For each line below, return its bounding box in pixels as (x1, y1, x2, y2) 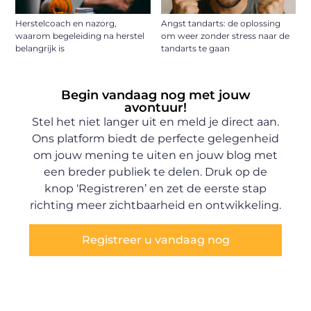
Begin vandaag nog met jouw (60, 87, 251, 103)
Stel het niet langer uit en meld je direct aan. (32, 115, 279, 129)
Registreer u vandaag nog (81, 233, 230, 246)
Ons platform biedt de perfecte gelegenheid (32, 132, 279, 146)
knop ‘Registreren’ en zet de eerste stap (44, 182, 267, 196)
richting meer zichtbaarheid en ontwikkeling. (30, 199, 281, 212)
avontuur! (124, 100, 187, 116)
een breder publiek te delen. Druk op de (44, 165, 267, 179)
